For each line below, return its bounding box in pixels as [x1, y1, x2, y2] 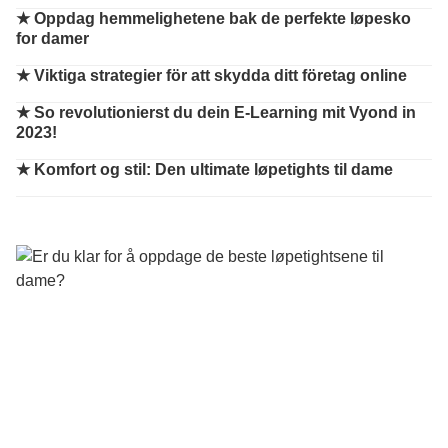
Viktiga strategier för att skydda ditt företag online [34, 67, 407, 84]
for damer [16, 30, 89, 47]
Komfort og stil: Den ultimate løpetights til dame [34, 161, 393, 178]
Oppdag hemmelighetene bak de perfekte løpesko [34, 10, 411, 27]
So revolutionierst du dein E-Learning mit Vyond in [34, 104, 416, 121]
